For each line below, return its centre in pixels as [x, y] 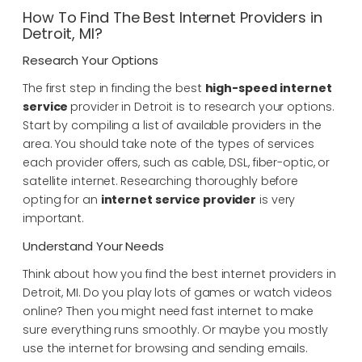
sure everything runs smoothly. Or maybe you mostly [175, 329]
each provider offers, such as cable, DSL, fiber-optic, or [177, 162]
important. [53, 218]
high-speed [241, 88]
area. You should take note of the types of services [168, 143]
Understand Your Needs [93, 246]
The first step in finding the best [114, 88]
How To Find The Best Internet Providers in [173, 17]
